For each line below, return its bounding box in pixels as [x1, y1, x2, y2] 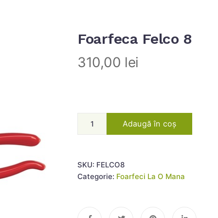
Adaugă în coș [123, 119, 177, 128]
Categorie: [77, 172, 116, 181]
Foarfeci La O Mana [116, 172, 185, 181]
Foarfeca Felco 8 [77, 30, 193, 47]
